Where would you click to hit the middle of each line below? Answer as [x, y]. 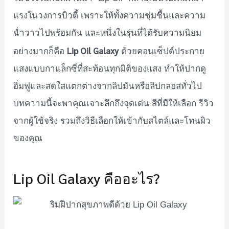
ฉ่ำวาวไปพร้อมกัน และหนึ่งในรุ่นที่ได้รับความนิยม [108, 33]
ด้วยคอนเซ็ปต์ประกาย [162, 51]
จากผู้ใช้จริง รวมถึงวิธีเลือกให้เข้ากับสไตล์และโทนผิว [112, 121]
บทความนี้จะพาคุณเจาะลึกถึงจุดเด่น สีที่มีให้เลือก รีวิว [114, 103]
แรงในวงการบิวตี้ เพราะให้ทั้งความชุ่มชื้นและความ [110, 15]
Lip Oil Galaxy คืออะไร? [87, 178]
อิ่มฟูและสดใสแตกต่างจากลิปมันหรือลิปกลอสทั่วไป [108, 86]
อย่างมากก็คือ [40, 51]
